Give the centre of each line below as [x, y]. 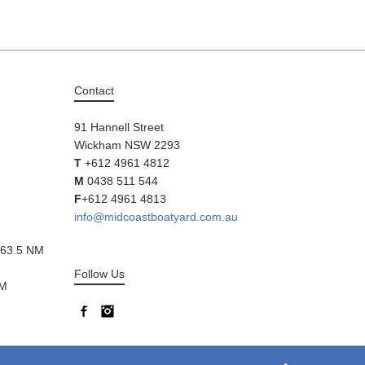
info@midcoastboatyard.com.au [156, 217]
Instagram [143, 311]
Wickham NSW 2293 [127, 145]
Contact [94, 90]
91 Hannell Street [119, 127]
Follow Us [99, 274]
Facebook [119, 311]
